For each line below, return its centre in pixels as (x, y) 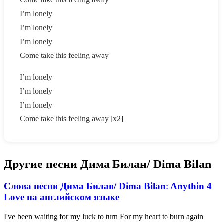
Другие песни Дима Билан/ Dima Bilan (108, 164)
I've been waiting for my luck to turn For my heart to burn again (104, 216)
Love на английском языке (62, 197)
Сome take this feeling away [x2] (72, 118)
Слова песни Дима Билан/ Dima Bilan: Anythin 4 (108, 186)
